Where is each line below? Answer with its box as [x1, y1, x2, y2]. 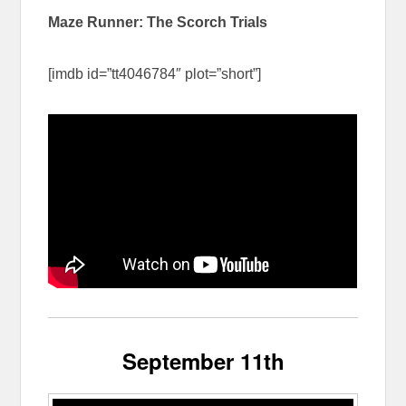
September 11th [121, 345, 285, 377]
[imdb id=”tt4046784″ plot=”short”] [48, 65, 262, 82]
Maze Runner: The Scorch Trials [48, 14, 268, 30]
